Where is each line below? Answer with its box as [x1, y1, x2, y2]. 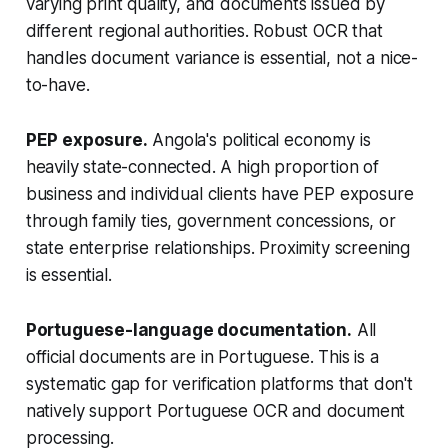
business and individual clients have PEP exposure [25, 183, 414, 204]
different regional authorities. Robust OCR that [25, 20, 383, 41]
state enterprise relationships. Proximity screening [25, 237, 411, 258]
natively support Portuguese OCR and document [25, 400, 406, 421]
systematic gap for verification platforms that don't [25, 373, 413, 394]
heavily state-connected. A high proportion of [25, 156, 380, 177]
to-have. [25, 74, 90, 95]
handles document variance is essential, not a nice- [25, 47, 419, 68]
